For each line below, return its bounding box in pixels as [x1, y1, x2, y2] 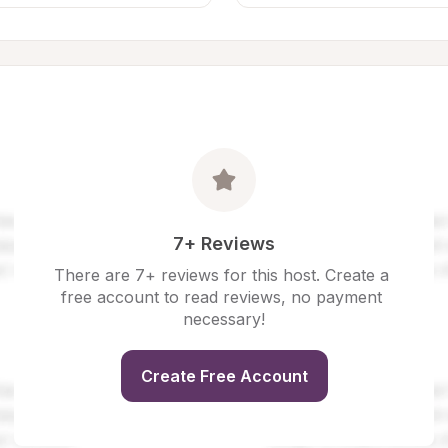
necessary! [183, 309, 265, 329]
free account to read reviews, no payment [61, 287, 382, 307]
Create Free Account [140, 366, 308, 386]
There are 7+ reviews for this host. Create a [54, 265, 389, 285]
